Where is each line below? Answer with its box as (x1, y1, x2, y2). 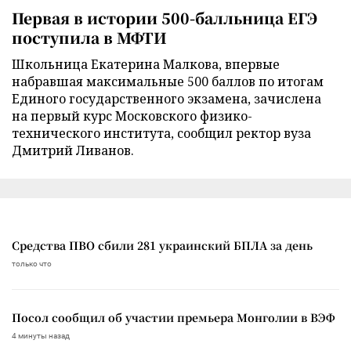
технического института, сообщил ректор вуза (12, 125, 311, 143)
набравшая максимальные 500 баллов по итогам (12, 73, 324, 91)
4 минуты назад (12, 331, 70, 341)
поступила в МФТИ (12, 27, 167, 49)
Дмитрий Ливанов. (12, 142, 134, 160)
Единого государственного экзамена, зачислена (12, 90, 321, 108)
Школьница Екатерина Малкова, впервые (12, 56, 280, 74)
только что (12, 259, 52, 269)
